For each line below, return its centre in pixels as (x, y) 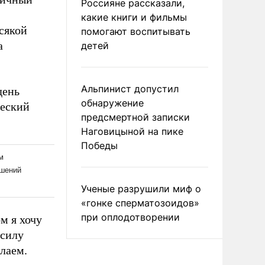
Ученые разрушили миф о (141, 189)
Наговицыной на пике (132, 131)
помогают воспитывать (136, 31)
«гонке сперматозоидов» (140, 203)
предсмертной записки (135, 117)
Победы (99, 146)
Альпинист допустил (130, 89)
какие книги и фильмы (134, 17)
